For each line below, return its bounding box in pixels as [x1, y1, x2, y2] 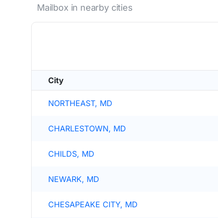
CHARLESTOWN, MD [48, 124, 126, 133]
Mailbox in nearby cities [37, 2, 133, 13]
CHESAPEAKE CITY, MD [48, 200, 138, 209]
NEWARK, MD [48, 174, 99, 184]
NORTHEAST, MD [48, 98, 112, 108]
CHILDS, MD [48, 149, 94, 159]
